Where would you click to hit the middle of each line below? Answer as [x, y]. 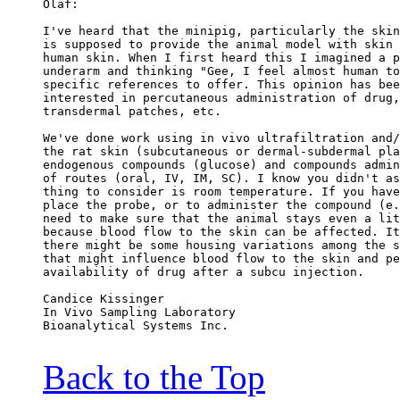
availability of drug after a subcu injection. [204, 272]
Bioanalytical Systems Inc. [136, 326]
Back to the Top [154, 378]
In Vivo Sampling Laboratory [139, 312]
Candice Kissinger [104, 299]
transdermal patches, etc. [132, 112]
